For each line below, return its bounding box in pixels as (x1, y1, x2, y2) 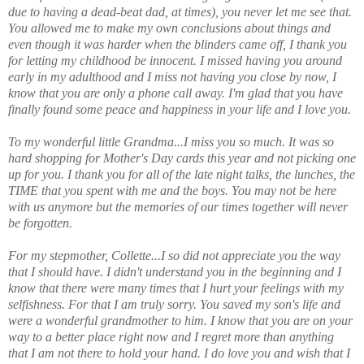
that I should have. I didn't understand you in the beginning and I (8, 264, 341, 279)
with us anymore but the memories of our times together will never (8, 199, 348, 214)
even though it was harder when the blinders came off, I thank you (8, 37, 347, 51)
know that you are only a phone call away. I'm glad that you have (8, 85, 343, 100)
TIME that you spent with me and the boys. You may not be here (8, 183, 336, 197)
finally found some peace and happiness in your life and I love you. (8, 102, 351, 116)
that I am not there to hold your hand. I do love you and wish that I (8, 345, 350, 360)
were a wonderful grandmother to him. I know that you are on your (8, 313, 353, 327)
